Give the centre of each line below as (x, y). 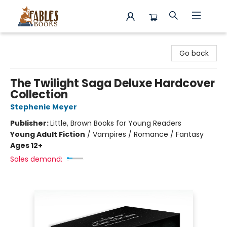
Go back (194, 53)
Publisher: (30, 123)
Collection (39, 94)
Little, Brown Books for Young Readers (116, 123)
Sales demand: (36, 159)
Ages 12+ (26, 145)
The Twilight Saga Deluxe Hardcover (112, 83)
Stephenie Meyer (44, 107)
